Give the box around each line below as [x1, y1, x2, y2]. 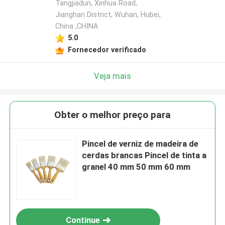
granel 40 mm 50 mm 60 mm [82, 162, 191, 172]
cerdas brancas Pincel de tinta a [82, 150, 207, 161]
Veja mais [94, 70, 131, 81]
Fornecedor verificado [67, 45, 146, 54]
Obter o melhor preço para [54, 109, 171, 121]
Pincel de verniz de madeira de [82, 139, 199, 149]
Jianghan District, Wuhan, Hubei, [55, 11, 161, 19]
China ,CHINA [55, 22, 98, 31]
